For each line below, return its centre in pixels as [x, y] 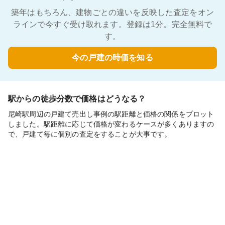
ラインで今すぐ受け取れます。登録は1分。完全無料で [113, 24]
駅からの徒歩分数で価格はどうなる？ [77, 99]
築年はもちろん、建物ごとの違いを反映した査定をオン [113, 12]
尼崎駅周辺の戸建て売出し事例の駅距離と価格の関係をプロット [111, 114]
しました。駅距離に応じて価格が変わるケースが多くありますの [111, 124]
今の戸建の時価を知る [113, 58]
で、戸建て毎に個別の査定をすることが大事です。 [90, 134]
